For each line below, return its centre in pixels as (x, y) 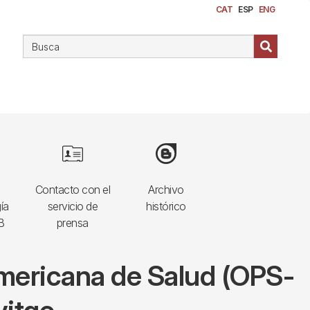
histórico (166, 206)
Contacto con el (73, 190)
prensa (72, 223)
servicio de (73, 206)
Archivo (166, 190)
